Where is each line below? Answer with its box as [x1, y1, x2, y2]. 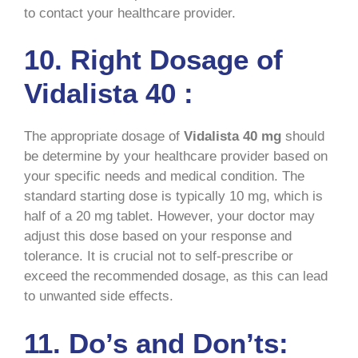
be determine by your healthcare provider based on [24, 149, 328, 165]
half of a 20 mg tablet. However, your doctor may [24, 209, 315, 225]
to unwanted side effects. [24, 288, 173, 304]
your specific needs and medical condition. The [24, 169, 304, 185]
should [281, 129, 324, 145]
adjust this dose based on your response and [24, 229, 292, 245]
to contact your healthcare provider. [24, 5, 236, 21]
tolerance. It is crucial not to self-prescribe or [24, 249, 293, 265]
